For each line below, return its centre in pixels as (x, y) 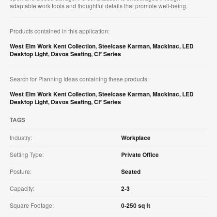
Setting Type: (27, 155)
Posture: (21, 171)
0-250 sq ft (136, 206)
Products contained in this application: (60, 31)
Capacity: (22, 188)
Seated (131, 172)
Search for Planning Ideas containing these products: (79, 79)
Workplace (136, 138)
